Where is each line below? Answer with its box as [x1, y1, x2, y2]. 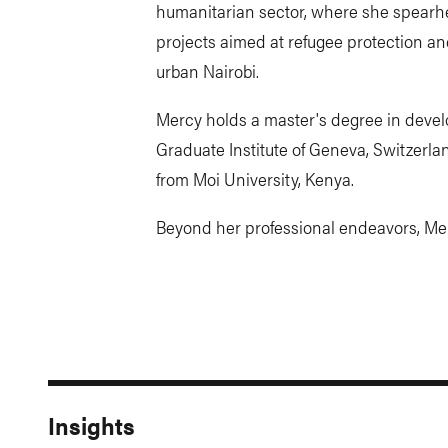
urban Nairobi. [156, 58, 259, 83]
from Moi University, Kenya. [156, 166, 358, 191]
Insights [48, 408, 135, 442]
